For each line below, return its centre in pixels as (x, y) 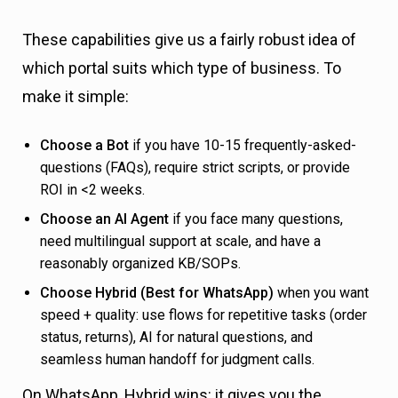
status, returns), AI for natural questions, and (176, 338)
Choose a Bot (84, 146)
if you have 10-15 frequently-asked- (243, 146)
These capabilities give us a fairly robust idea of (189, 40)
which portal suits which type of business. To (182, 68)
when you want (321, 293)
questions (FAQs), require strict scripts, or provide (195, 168)
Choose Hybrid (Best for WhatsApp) (157, 293)
